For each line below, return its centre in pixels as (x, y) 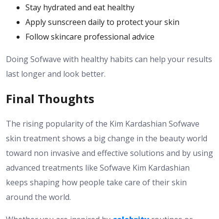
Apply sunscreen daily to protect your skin (102, 22)
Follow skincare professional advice (90, 36)
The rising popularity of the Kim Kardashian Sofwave (103, 124)
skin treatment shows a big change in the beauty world (107, 139)
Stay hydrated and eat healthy (80, 7)
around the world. (38, 197)
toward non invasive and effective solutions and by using (109, 153)
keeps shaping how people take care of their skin (96, 183)
